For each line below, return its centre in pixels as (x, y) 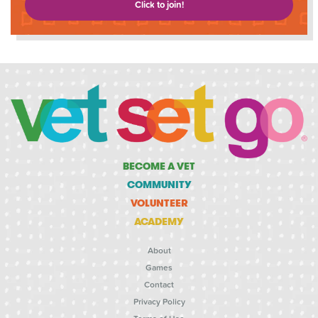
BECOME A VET (159, 166)
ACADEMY (159, 222)
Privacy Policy (159, 302)
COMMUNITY (159, 185)
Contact (159, 285)
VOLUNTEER (159, 203)
